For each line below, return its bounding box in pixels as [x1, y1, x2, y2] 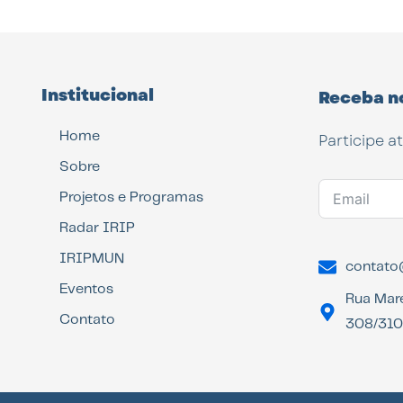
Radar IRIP [59, 220, 136, 235]
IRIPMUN [59, 251, 125, 265]
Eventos [59, 282, 114, 296]
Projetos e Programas [59, 190, 204, 204]
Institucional [41, 83, 155, 107]
